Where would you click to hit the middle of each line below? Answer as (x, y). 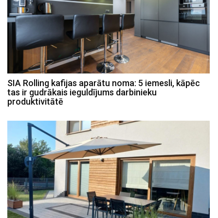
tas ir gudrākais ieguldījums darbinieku (82, 92)
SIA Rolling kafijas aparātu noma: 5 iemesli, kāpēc (104, 83)
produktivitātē (35, 101)
